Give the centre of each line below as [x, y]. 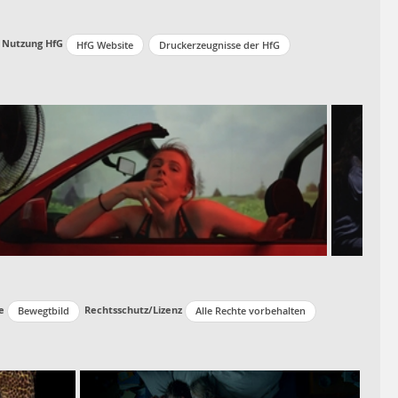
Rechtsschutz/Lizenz [133, 309]
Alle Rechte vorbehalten [251, 311]
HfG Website [105, 44]
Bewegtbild [44, 311]
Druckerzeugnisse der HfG [219, 44]
